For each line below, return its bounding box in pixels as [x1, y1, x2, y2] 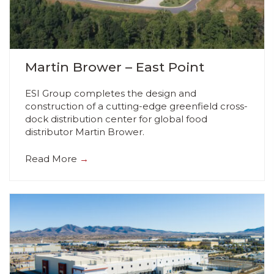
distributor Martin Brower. [25, 126, 147, 138]
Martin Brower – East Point [25, 59, 204, 75]
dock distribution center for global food [25, 113, 207, 125]
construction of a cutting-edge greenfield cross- [25, 100, 248, 113]
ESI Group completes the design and [25, 87, 196, 100]
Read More [25, 152, 80, 165]
